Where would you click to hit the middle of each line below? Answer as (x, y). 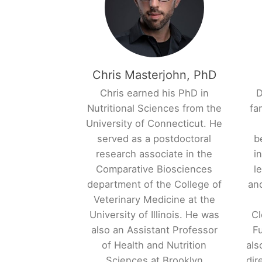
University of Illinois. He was (154, 215)
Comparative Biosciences (154, 169)
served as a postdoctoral (154, 139)
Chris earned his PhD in (154, 93)
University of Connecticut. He (154, 124)
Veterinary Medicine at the (154, 200)
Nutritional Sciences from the (154, 108)
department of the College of (154, 185)
